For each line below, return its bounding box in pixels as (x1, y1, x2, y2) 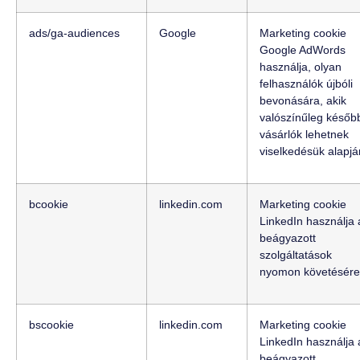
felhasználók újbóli (260, 77, 353, 91)
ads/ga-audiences (29, 27, 120, 40)
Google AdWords (260, 43, 346, 57)
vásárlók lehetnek (260, 128, 349, 141)
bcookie (29, 198, 68, 211)
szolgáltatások (260, 248, 332, 262)
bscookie (29, 318, 74, 332)
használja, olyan (260, 60, 342, 74)
